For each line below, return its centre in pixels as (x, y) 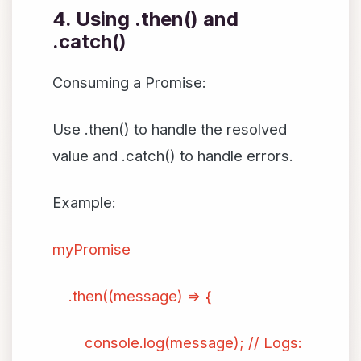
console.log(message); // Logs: (177, 342)
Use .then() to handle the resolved (170, 129)
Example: (84, 202)
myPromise (91, 249)
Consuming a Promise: (129, 82)
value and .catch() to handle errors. (173, 156)
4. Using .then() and (145, 19)
